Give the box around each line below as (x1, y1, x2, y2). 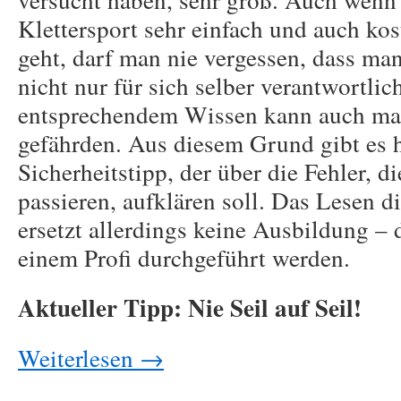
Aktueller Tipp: (18, 290, 182, 325)
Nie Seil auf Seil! (188, 290, 362, 325)
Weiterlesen (18, 341, 140, 374)
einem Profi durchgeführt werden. (18, 241, 350, 274)
